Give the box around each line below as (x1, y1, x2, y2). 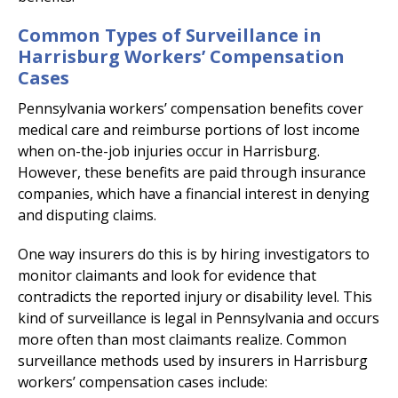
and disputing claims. (18, 205, 156, 226)
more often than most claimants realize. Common (18, 330, 346, 350)
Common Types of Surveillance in (18, 23, 322, 48)
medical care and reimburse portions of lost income (18, 120, 360, 140)
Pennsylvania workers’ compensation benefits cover (18, 99, 363, 119)
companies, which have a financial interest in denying (18, 184, 370, 204)
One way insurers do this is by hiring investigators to (18, 244, 370, 265)
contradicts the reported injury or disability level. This (18, 287, 372, 307)
